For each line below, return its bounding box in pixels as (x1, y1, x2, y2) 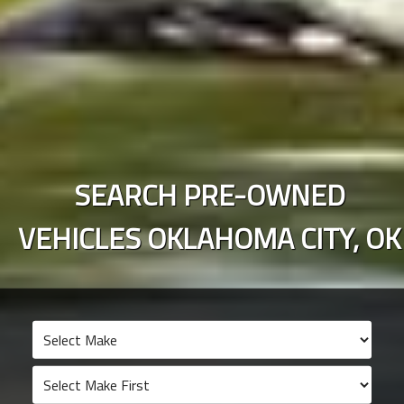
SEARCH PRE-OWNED (73, 172, 345, 216)
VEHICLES (18, 216, 147, 260)
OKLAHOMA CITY (147, 216, 353, 260)
